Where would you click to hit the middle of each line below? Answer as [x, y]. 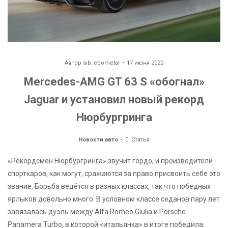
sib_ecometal [101, 63]
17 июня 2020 [145, 63]
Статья [140, 140]
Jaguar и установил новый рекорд [114, 100]
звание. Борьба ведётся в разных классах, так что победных [109, 187]
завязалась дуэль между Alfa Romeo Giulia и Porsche [97, 212]
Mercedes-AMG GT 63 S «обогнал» [114, 82]
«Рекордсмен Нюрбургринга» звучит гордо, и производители [110, 161]
